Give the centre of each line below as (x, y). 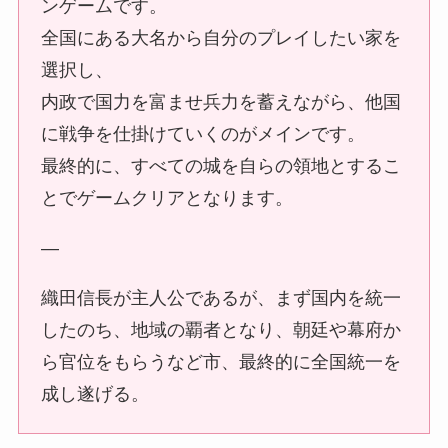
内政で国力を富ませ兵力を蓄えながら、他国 (221, 102)
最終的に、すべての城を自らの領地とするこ (221, 166)
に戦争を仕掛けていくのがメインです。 (203, 134)
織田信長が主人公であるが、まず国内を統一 (221, 298)
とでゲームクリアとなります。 (167, 198)
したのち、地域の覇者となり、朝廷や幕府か (221, 330)
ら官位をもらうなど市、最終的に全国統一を (221, 362)
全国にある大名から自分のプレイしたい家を (221, 38)
